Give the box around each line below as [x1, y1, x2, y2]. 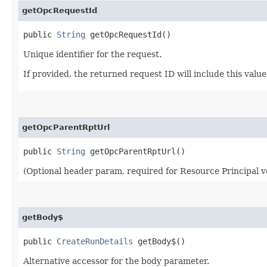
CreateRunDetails [57, 236, 133, 246]
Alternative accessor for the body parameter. [23, 256, 209, 266]
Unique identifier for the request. [23, 49, 162, 59]
